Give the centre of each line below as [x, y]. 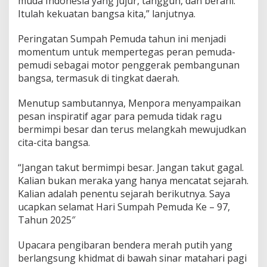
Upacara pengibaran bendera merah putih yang [125, 245]
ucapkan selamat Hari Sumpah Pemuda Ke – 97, [124, 207]
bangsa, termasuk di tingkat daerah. [99, 78]
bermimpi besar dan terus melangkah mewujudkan [132, 129]
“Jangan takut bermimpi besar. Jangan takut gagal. [131, 167]
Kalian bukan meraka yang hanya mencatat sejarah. [133, 180]
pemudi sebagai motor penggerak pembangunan [129, 65]
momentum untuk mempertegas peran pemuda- [127, 52]
